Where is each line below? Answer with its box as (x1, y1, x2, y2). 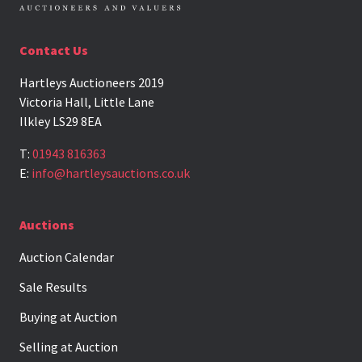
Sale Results (19, 279, 87, 295)
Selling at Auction (19, 339, 118, 355)
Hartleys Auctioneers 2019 (19, 74, 164, 90)
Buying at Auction (19, 309, 117, 325)
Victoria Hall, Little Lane (19, 94, 154, 110)
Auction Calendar (19, 249, 114, 265)
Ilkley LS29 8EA (19, 113, 102, 129)
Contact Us (19, 42, 88, 58)
